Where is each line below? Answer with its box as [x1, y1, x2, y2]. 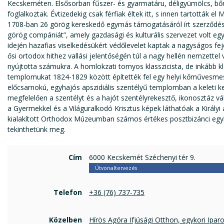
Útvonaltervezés [94, 164, 137, 172]
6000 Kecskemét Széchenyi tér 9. [89, 152, 195, 162]
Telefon [53, 187, 82, 197]
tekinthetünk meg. [7, 124, 65, 134]
